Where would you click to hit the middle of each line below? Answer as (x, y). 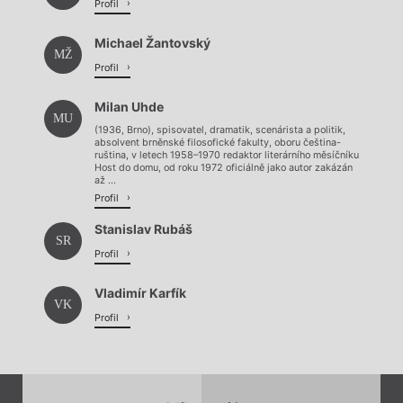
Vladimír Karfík (140, 292)
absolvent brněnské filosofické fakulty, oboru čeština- (218, 143)
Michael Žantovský (152, 42)
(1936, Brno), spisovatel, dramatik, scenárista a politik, (220, 130)
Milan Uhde (129, 106)
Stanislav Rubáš (143, 228)
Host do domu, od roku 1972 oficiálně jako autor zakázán (224, 168)
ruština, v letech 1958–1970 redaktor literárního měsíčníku (227, 156)
